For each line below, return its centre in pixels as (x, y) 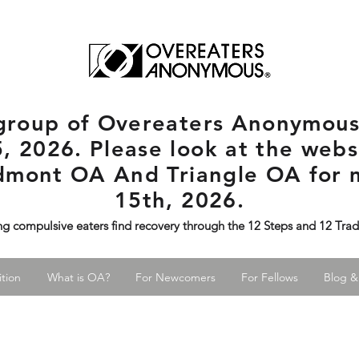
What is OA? (78, 277)
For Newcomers (175, 277)
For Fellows (270, 277)
